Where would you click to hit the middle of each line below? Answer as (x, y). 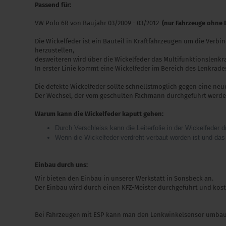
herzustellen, (54, 50)
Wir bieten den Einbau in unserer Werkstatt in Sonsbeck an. (125, 178)
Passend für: (53, 5)
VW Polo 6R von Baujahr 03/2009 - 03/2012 (98, 23)
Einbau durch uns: (61, 165)
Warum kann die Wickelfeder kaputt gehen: (99, 114)
